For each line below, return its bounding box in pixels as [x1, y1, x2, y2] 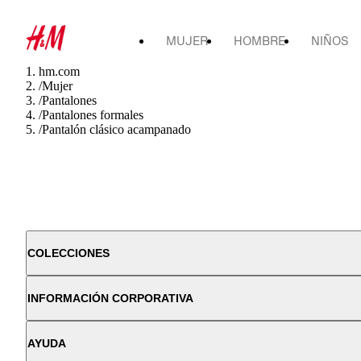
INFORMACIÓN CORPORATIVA [27, 292, 193, 305]
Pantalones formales [42, 108, 143, 122]
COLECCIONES [27, 247, 110, 259]
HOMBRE [234, 34, 285, 48]
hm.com [39, 64, 80, 78]
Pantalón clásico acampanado [42, 122, 191, 136]
